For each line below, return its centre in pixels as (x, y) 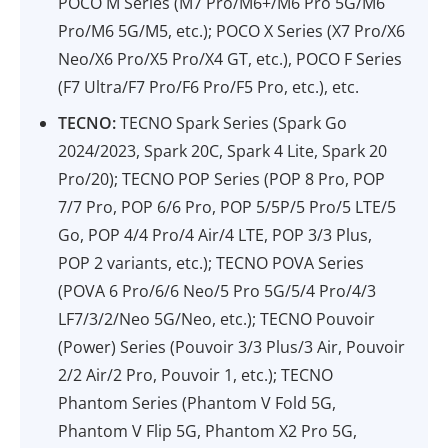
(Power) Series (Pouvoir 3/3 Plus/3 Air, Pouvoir (232, 347)
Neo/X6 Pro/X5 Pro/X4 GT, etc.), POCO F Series (230, 59)
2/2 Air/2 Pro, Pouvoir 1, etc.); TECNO (196, 375)
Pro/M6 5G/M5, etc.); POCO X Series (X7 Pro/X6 (232, 31)
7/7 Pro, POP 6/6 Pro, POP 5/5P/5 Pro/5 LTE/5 (227, 207)
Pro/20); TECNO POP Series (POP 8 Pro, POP (222, 179)
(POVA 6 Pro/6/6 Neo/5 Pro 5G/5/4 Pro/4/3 (217, 291)
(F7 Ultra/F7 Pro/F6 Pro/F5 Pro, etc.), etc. (209, 87)
